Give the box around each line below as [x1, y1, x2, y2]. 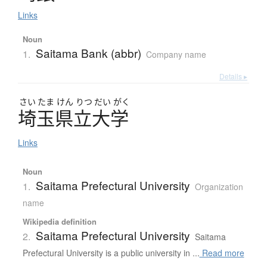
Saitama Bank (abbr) [35, 45, 141, 61]
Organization [194, 181, 243, 193]
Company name [145, 48, 206, 61]
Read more [199, 247, 244, 259]
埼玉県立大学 [18, 105, 129, 131]
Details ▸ [219, 71, 247, 82]
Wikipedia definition [22, 216, 97, 228]
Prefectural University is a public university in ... [22, 247, 200, 259]
